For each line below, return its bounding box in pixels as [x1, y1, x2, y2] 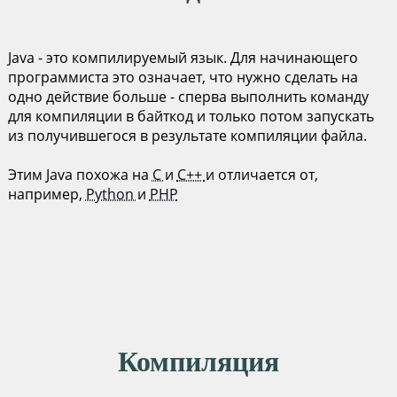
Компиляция [118, 346, 279, 378]
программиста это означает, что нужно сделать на [7, 67, 358, 87]
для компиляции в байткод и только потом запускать [7, 106, 374, 126]
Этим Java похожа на [7, 165, 152, 184]
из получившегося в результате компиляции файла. [7, 126, 367, 145]
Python [85, 184, 137, 204]
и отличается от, [205, 165, 318, 184]
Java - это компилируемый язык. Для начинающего [7, 48, 358, 67]
